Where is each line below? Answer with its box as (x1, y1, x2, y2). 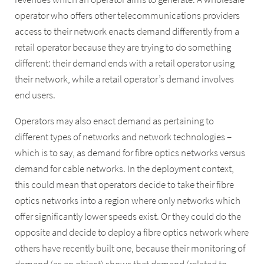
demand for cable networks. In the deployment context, (15, 162, 235, 175)
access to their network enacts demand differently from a (15, 25, 240, 38)
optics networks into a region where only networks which (15, 194, 241, 207)
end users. (15, 89, 56, 102)
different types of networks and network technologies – (15, 130, 232, 143)
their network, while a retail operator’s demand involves (15, 73, 235, 86)
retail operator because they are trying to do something (15, 41, 232, 54)
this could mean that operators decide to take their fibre (15, 178, 235, 191)
